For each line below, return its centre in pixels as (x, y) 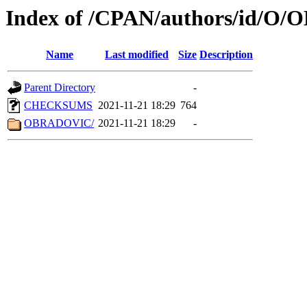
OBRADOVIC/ (59, 123)
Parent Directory (60, 88)
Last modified (137, 55)
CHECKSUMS (58, 106)
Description (226, 55)
